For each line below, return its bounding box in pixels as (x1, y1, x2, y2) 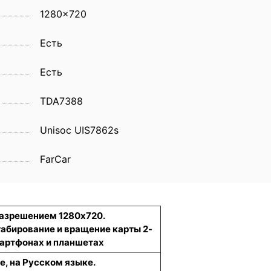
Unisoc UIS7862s (40, 123, 119, 136)
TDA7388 (40, 94, 83, 107)
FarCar (40, 152, 71, 165)
